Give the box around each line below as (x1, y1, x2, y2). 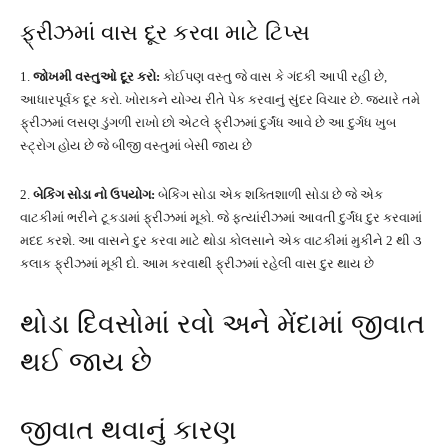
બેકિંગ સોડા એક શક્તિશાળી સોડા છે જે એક (155, 187, 383, 202)
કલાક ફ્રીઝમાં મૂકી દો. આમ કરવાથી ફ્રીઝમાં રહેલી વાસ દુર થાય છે (20, 256, 374, 271)
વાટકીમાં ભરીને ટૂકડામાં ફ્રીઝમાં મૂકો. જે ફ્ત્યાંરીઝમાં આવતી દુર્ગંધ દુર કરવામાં (20, 210, 422, 225)
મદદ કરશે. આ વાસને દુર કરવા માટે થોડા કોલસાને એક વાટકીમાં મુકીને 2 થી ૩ (20, 233, 422, 248)
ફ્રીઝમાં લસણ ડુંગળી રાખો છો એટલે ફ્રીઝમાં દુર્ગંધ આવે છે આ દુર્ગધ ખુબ (20, 115, 396, 130)
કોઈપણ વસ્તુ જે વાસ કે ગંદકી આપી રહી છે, (160, 69, 387, 84)
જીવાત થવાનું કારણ (20, 415, 237, 445)
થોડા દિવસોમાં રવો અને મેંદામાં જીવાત (20, 309, 425, 339)
